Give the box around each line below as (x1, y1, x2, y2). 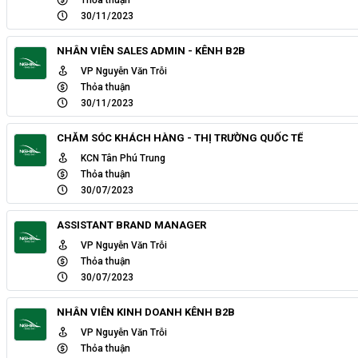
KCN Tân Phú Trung (81, 152, 165, 164)
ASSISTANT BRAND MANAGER (57, 218, 206, 231)
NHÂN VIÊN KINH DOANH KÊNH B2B (57, 305, 235, 318)
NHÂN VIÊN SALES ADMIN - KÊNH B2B (57, 44, 245, 57)
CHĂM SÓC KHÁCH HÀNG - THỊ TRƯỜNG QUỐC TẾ (57, 131, 303, 144)
